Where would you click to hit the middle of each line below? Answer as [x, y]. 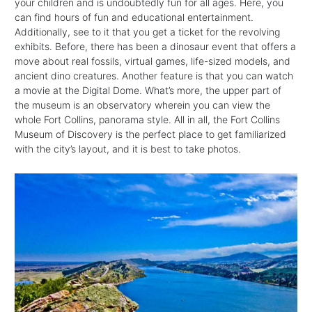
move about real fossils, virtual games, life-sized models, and [153, 61]
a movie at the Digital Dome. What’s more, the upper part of [148, 91]
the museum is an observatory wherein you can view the [142, 105]
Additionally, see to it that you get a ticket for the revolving [147, 32]
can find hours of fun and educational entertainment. [134, 17]
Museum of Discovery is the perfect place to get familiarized [150, 134]
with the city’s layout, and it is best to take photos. [128, 149]
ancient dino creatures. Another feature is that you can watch [154, 76]
